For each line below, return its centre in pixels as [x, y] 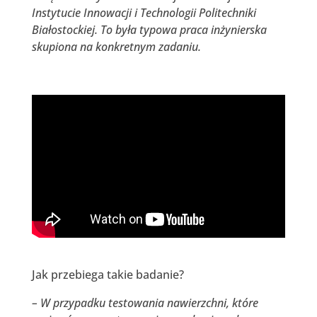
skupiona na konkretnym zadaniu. [116, 46]
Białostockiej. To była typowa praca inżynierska [149, 29]
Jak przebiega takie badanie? [108, 274]
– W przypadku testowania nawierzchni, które [145, 302]
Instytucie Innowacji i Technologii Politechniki [144, 12]
